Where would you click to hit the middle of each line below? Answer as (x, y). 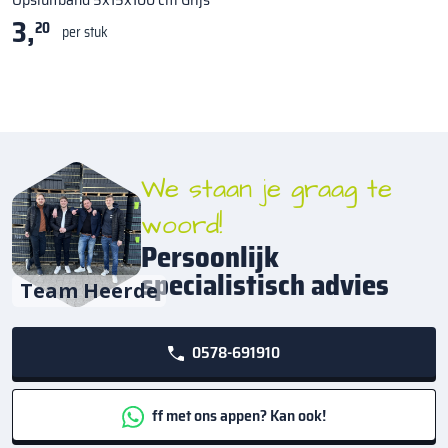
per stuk (85, 32)
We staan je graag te (266, 188)
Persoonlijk (210, 256)
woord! (182, 224)
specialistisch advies (265, 284)
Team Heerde (89, 291)
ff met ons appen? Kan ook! (237, 415)
